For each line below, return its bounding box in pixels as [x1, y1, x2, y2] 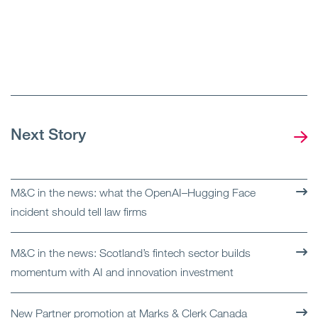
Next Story [11, 124, 86, 144]
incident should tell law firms [11, 205, 147, 219]
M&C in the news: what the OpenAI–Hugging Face [11, 186, 256, 199]
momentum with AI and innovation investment [11, 265, 234, 279]
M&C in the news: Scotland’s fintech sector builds [11, 246, 251, 260]
